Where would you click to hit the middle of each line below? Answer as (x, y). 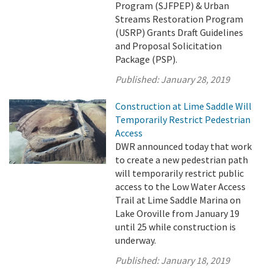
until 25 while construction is (176, 227)
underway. (136, 240)
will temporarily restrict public (180, 173)
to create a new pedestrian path (182, 160)
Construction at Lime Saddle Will (184, 106)
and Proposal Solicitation (169, 46)
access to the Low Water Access (181, 186)
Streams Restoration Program (179, 19)
